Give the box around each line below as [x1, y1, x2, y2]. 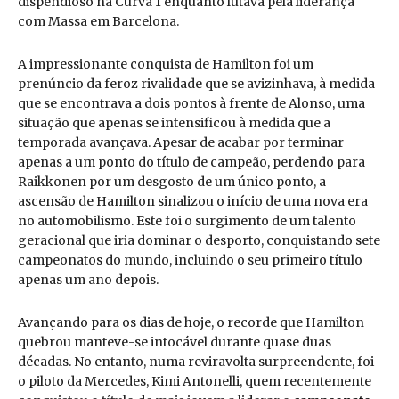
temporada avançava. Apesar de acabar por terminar [18, 134, 344, 151]
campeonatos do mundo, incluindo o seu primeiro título [18, 252, 362, 269]
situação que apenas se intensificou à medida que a [18, 115, 330, 132]
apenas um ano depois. [18, 272, 159, 289]
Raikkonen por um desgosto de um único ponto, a [18, 174, 326, 191]
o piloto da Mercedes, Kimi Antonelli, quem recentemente [18, 373, 371, 390]
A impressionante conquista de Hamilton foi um [18, 56, 313, 73]
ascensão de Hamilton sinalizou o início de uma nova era [18, 193, 368, 210]
